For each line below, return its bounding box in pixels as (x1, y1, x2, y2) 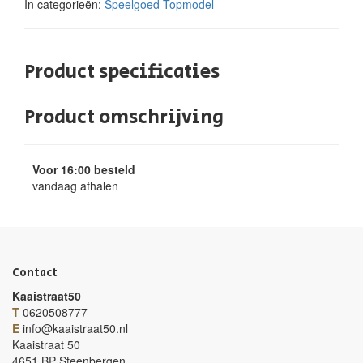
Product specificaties (24, 58, 220, 86)
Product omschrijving (24, 103, 224, 131)
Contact (12, 265, 58, 281)
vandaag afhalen (32, 177, 118, 194)
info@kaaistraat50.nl (23, 320, 128, 336)
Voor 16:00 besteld (32, 161, 135, 177)
